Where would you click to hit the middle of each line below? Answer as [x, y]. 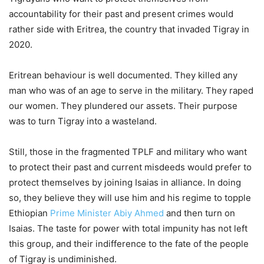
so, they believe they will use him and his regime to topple [130, 198]
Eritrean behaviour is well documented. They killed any [123, 75]
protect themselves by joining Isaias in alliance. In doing [125, 183]
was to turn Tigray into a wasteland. [83, 121]
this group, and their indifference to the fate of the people [129, 244]
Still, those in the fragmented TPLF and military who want [128, 152]
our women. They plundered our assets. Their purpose [123, 106]
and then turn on [199, 213]
